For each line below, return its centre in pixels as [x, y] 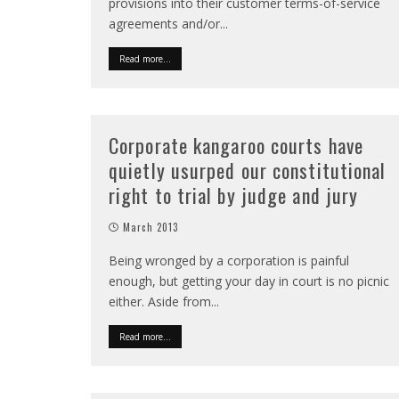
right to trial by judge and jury [234, 195]
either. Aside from [160, 301]
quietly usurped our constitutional [248, 170]
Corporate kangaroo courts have [236, 145]
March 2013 [151, 227]
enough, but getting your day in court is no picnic [249, 281]
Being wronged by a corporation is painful [229, 261]
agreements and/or [164, 24]
